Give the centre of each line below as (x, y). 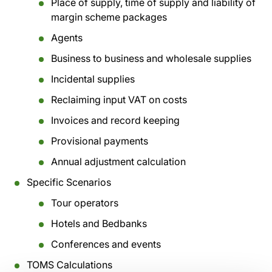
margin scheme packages (109, 17)
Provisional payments (100, 141)
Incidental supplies (93, 79)
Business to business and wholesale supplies (151, 58)
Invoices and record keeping (115, 120)
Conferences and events (106, 244)
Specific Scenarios (69, 182)
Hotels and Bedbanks (99, 223)
